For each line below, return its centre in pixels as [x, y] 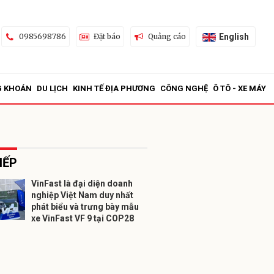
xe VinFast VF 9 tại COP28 [83, 218]
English [234, 36]
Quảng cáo [167, 36]
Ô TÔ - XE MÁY [239, 88]
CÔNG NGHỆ [184, 88]
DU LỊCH [52, 88]
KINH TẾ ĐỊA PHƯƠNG [114, 88]
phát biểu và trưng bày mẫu [85, 207]
